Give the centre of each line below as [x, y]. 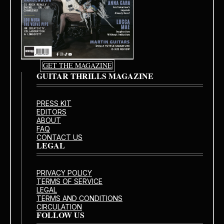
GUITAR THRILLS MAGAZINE [95, 75]
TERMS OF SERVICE [69, 181]
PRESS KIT [54, 103]
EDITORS [51, 111]
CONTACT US [59, 137]
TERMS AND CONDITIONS [79, 198]
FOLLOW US [60, 214]
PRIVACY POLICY [64, 172]
